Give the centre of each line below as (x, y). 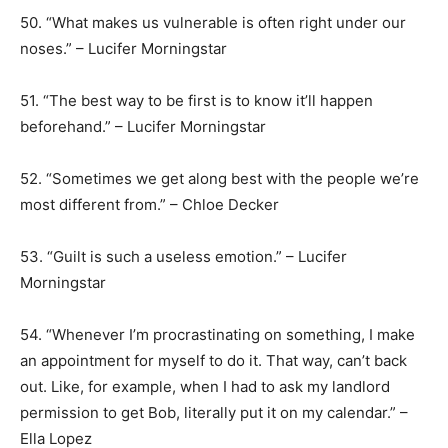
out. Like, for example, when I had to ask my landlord (205, 386)
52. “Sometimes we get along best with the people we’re (219, 178)
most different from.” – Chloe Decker (149, 204)
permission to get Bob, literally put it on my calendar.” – (214, 412)
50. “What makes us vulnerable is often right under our (213, 22)
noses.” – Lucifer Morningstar (123, 48)
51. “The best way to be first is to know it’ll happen (196, 100)
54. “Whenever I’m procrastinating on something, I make (217, 334)
